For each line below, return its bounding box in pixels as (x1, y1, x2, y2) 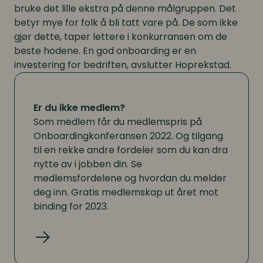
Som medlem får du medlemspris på (33, 114, 202, 129)
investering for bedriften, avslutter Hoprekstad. (14, 58, 231, 72)
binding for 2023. (33, 199, 109, 213)
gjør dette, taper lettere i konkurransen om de (14, 29, 227, 43)
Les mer (33, 246, 70, 260)
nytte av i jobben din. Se (33, 157, 142, 171)
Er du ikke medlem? (33, 100, 125, 114)
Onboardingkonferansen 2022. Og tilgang (33, 129, 223, 143)
